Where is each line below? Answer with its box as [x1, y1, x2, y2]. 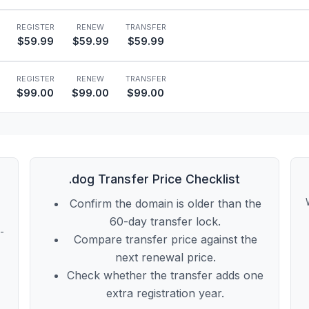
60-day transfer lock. [110, 214, 221, 228]
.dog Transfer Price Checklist [68, 171, 240, 186]
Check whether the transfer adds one [67, 268, 264, 282]
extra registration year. [106, 286, 225, 300]
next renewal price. [114, 250, 216, 264]
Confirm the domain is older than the [69, 196, 261, 210]
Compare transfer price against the [73, 232, 257, 246]
